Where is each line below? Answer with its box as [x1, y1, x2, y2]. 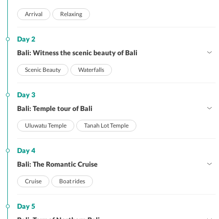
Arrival [25, 10, 43, 18]
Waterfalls [78, 66, 104, 73]
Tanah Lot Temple [84, 122, 129, 129]
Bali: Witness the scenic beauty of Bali [17, 48, 137, 57]
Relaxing [60, 10, 82, 18]
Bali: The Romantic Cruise [17, 160, 98, 168]
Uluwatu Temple [25, 122, 66, 129]
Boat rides [59, 177, 85, 185]
